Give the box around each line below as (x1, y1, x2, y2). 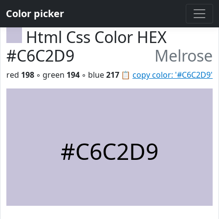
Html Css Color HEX (26, 26, 167, 47)
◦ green (34, 69, 66, 80)
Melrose (154, 45, 213, 66)
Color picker (6, 7, 64, 20)
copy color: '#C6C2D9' (132, 69, 213, 80)
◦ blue (80, 69, 106, 80)
